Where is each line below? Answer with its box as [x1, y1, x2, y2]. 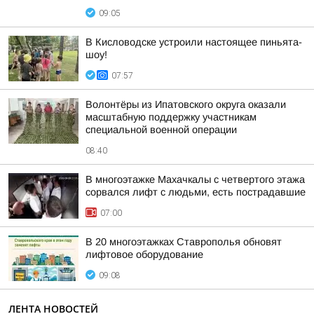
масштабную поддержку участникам [86, 111, 257, 123]
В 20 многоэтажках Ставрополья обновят [86, 236, 282, 247]
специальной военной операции [86, 124, 237, 135]
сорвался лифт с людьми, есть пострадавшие [86, 186, 306, 198]
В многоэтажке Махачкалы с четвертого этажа [86, 174, 305, 185]
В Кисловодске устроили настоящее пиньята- [86, 36, 302, 48]
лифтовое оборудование [86, 249, 203, 260]
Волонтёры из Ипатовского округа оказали [86, 99, 286, 110]
